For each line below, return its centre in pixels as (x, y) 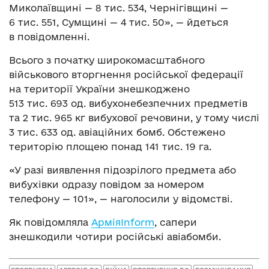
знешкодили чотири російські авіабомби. (115, 237)
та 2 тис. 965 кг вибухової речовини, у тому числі (134, 118)
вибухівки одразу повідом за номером (107, 185)
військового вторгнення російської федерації (126, 75)
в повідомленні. (49, 37)
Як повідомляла (50, 222)
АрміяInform (123, 222)
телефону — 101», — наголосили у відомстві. (121, 199)
